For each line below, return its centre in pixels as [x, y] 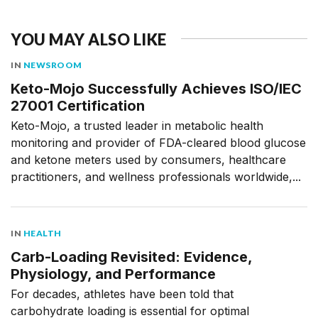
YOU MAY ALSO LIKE [89, 40]
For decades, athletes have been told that [122, 294]
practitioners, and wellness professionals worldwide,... [156, 177]
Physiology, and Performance [113, 274]
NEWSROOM [53, 65]
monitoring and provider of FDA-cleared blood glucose [158, 143]
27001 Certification [78, 106]
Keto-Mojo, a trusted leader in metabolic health [137, 126]
